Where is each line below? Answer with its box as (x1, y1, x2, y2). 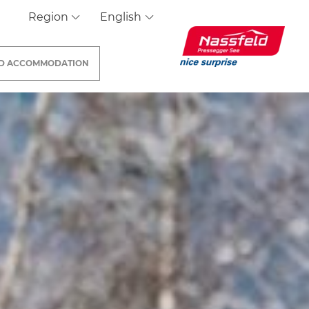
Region (28, 10, 71, 23)
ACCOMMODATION (7, 58, 90, 68)
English (100, 10, 145, 23)
